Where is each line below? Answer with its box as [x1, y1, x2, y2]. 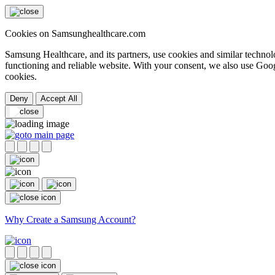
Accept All [41, 94, 77, 103]
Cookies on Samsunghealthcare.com [5, 28, 145, 39]
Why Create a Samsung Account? [5, 214, 136, 225]
